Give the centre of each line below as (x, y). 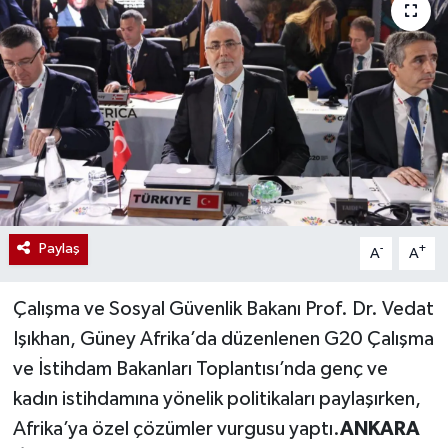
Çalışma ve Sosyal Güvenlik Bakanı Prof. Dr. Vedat (223, 309)
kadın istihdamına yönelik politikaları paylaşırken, (216, 399)
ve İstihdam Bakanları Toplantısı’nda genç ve (200, 369)
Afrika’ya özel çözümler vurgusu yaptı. (176, 429)
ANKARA (379, 429)
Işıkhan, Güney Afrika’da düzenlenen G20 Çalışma (223, 339)
